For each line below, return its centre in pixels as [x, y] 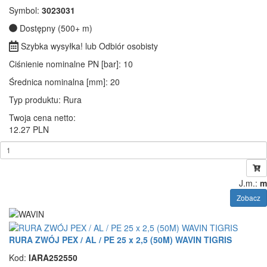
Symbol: [25, 10]
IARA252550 [53, 257]
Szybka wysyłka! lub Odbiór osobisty [89, 46]
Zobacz [249, 197]
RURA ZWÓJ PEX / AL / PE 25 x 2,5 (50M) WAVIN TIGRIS [120, 239]
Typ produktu [34, 99]
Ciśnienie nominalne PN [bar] [64, 63]
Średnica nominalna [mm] [57, 81]
